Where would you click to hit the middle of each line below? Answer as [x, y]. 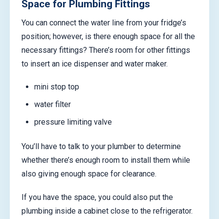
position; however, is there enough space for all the [108, 36]
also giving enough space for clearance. [89, 174]
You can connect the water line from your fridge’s [104, 22]
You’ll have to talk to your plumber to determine [101, 147]
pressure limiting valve [73, 122]
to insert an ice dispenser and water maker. [95, 64]
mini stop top [56, 87]
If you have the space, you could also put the [97, 197]
